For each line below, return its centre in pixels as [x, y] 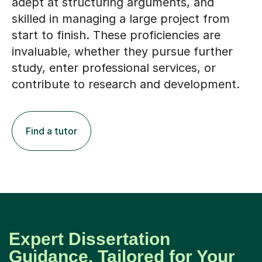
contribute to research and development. [126, 85]
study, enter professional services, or [114, 68]
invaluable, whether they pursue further [122, 52]
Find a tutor [51, 131]
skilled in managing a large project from [121, 19]
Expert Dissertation [89, 239]
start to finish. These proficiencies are [116, 35]
